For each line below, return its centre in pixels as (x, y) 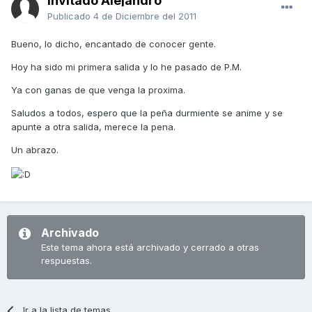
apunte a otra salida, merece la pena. (93, 127)
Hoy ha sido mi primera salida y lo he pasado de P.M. (126, 67)
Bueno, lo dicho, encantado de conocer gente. (114, 44)
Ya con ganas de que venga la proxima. (98, 90)
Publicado (70, 16)
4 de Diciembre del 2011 (145, 16)
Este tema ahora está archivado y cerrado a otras (150, 248)
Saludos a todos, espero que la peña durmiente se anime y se (147, 113)
